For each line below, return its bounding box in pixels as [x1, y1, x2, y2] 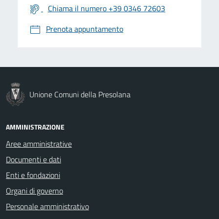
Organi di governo [6, 184, 63, 197]
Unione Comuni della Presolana [29, 88, 131, 100]
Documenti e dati [6, 153, 61, 165]
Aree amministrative [6, 137, 72, 150]
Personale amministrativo [6, 200, 89, 212]
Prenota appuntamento [46, 22, 123, 35]
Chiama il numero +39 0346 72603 [48, 2, 165, 14]
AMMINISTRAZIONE [6, 121, 65, 132]
